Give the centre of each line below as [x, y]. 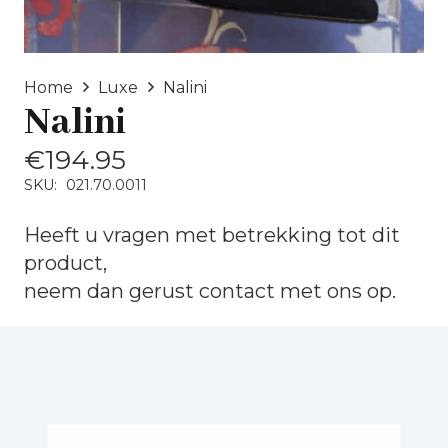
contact [237, 290]
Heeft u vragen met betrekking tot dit [212, 234]
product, [65, 262]
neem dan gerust [111, 290]
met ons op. [335, 290]
